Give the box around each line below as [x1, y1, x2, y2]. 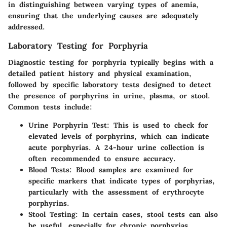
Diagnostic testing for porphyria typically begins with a [8, 57, 213, 67]
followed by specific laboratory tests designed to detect [8, 80, 211, 89]
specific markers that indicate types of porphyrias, [28, 176, 215, 185]
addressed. [8, 22, 45, 32]
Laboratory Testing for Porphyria [8, 41, 148, 51]
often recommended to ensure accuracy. [28, 154, 176, 163]
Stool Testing [28, 209, 75, 219]
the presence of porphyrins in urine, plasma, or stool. [8, 91, 210, 100]
